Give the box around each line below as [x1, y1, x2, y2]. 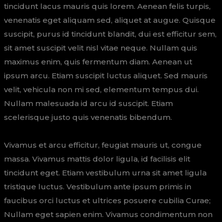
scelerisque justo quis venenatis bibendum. [4, 112, 172, 122]
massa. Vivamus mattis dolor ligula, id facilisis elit [4, 154, 190, 164]
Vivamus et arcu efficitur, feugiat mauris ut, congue [4, 140, 202, 150]
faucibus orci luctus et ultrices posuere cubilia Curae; [4, 196, 211, 205]
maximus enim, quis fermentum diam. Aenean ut [4, 57, 192, 66]
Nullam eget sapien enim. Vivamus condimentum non [4, 210, 213, 219]
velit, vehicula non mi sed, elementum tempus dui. [4, 85, 199, 94]
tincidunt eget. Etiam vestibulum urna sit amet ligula [4, 168, 207, 177]
